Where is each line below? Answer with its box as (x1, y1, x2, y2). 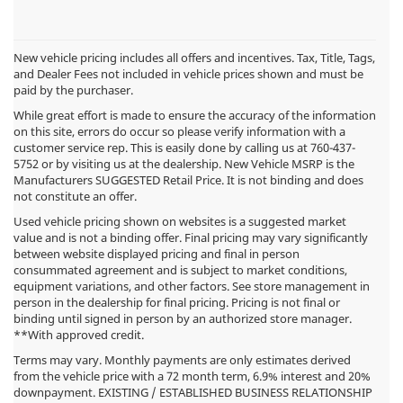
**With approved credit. (13, 327, 144, 344)
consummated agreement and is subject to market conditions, (13, 262, 347, 279)
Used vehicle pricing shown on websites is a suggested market (13, 213, 346, 230)
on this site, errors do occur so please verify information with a (13, 123, 345, 140)
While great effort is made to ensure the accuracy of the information (13, 107, 376, 124)
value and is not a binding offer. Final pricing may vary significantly (13, 229, 368, 246)
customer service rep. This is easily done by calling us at (13, 139, 310, 157)
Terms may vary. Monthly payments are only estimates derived (13, 352, 351, 369)
